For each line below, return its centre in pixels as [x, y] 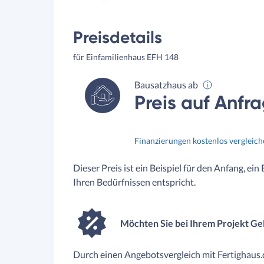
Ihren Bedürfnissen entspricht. [134, 182]
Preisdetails [118, 37]
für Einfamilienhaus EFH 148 [126, 57]
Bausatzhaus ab [166, 85]
